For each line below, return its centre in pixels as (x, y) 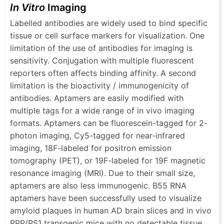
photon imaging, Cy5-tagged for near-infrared (97, 135)
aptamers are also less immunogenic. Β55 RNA (98, 185)
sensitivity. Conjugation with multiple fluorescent (102, 60)
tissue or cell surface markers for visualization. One (107, 35)
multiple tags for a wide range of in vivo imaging (102, 110)
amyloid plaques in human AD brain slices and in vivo (111, 210)
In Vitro (27, 7)
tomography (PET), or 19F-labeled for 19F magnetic (108, 160)
